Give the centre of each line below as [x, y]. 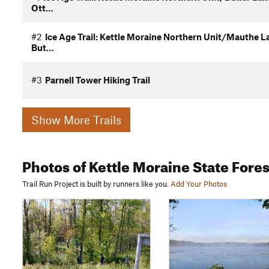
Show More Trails [92, 119]
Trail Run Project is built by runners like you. [95, 183]
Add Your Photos [199, 183]
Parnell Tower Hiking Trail [98, 80]
